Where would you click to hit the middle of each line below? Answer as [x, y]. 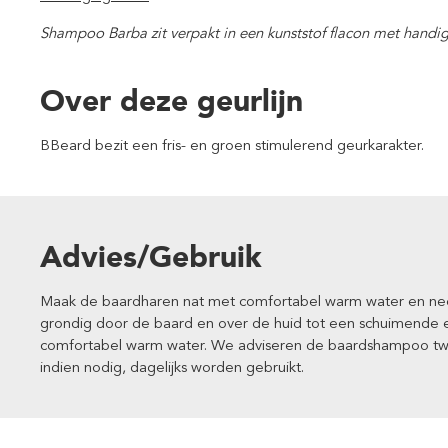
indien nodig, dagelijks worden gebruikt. [172, 367]
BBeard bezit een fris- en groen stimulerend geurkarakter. [232, 145]
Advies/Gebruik [151, 256]
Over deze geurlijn [171, 100]
